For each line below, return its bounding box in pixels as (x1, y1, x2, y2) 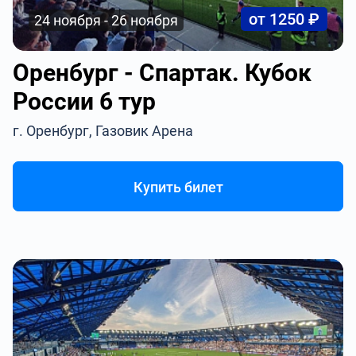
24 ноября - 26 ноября (34, 12, 179, 29)
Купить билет (133, 179, 223, 195)
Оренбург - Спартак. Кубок (13, 59, 312, 87)
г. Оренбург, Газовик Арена (13, 122, 194, 139)
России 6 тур (13, 87, 157, 115)
